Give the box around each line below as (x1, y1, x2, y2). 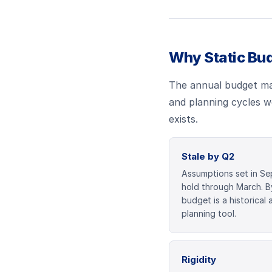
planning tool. (182, 208, 236, 219)
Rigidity (182, 254, 216, 266)
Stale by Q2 (182, 151, 234, 163)
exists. (169, 113, 198, 126)
